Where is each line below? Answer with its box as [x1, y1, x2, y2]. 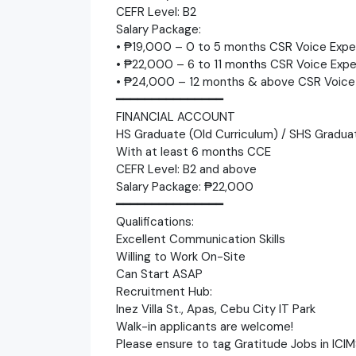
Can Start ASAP [116, 265, 203, 282]
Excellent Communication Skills [116, 230, 285, 247]
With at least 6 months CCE [116, 143, 271, 160]
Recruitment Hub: [116, 283, 212, 300]
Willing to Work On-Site [116, 248, 246, 265]
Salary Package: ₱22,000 [116, 178, 253, 195]
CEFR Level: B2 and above [116, 161, 257, 177]
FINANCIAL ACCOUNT [116, 108, 235, 125]
